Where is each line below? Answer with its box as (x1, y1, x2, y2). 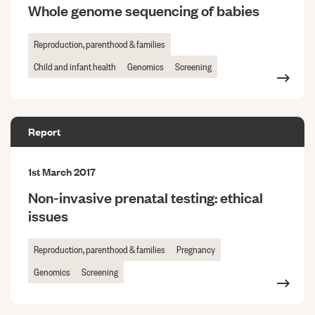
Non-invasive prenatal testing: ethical (28, 187, 263, 207)
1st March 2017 (28, 164, 96, 179)
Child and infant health (34, 58, 116, 73)
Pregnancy (176, 241, 215, 256)
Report (28, 124, 60, 139)
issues (28, 205, 68, 225)
